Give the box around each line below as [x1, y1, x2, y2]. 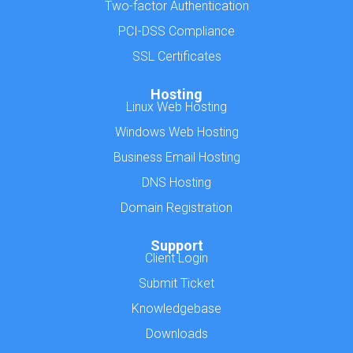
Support [150, 237, 203, 254]
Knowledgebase [132, 301, 221, 316]
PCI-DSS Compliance [118, 24, 235, 39]
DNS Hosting [142, 175, 211, 190]
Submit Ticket [139, 276, 214, 291]
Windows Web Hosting [114, 124, 239, 139]
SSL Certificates [132, 49, 221, 64]
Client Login [145, 251, 208, 266]
